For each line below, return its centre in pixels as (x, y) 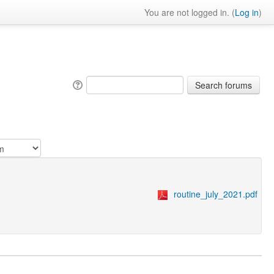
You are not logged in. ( (190, 12)
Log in (247, 12)
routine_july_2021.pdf (216, 194)
